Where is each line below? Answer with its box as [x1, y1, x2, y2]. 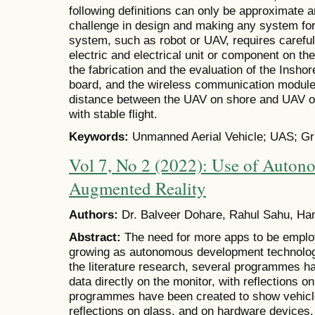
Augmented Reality [69, 176, 206, 200]
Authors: [69, 207, 122, 222]
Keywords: [69, 129, 132, 144]
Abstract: [69, 230, 124, 245]
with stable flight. [69, 107, 157, 122]
